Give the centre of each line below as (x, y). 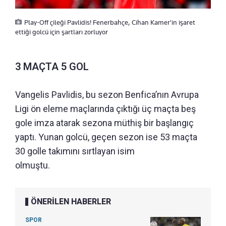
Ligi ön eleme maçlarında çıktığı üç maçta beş (105, 109)
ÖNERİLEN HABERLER (71, 202)
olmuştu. (33, 165)
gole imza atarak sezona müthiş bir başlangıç (104, 123)
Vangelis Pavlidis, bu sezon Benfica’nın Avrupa (107, 95)
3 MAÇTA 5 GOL (52, 67)
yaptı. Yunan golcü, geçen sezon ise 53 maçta (106, 137)
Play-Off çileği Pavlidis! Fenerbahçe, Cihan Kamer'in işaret (110, 22)
